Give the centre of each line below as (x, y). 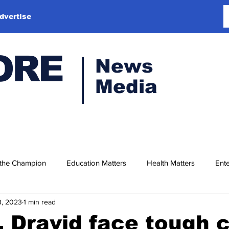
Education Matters (96, 163)
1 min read (40, 202)
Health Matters (171, 163)
